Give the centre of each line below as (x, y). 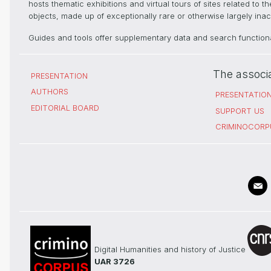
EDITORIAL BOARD (65, 108)
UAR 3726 (115, 262)
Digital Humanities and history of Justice (170, 250)
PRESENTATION (59, 76)
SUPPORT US (240, 111)
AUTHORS (50, 92)
